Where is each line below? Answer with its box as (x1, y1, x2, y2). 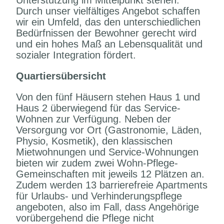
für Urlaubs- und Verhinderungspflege (16, 190, 182, 201)
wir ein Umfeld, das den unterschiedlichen (16, 16, 201, 27)
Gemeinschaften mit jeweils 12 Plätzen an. (16, 168, 205, 179)
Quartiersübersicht (16, 70, 106, 81)
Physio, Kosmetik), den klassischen (16, 135, 173, 146)
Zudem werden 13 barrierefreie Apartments (16, 179, 208, 190)
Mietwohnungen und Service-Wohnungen (16, 146, 199, 157)
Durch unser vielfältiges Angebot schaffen (16, 5, 200, 16)
